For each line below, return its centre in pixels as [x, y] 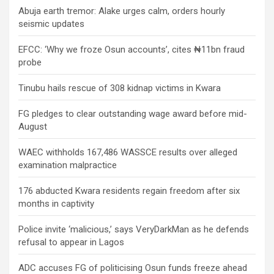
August [33, 127]
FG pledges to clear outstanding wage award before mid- [133, 114]
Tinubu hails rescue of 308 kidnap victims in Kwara [120, 88]
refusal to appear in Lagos [71, 243]
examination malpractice [68, 165]
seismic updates [51, 24]
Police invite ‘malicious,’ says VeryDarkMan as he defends [134, 230]
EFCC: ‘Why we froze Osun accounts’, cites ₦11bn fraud [131, 50]
